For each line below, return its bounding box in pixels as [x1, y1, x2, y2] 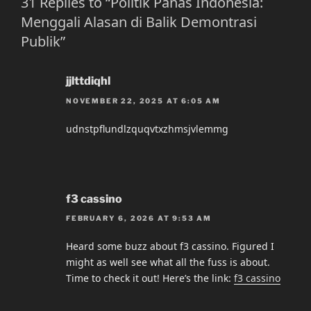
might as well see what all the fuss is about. [66, 255, 270, 269]
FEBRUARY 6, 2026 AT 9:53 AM [66, 214, 212, 223]
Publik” [21, 32, 65, 51]
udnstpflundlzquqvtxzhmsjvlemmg [66, 121, 228, 135]
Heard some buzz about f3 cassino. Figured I [66, 239, 274, 253]
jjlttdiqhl [66, 74, 110, 88]
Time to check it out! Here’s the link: [66, 271, 234, 285]
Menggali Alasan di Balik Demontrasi [21, 12, 257, 32]
